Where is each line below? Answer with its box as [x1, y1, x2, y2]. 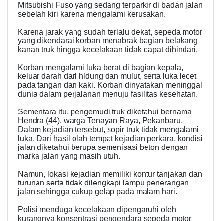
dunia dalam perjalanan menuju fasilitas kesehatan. [18, 90, 198, 99]
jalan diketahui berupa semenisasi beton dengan [18, 143, 188, 152]
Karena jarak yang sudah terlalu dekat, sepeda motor [18, 28, 202, 37]
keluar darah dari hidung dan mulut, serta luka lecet [18, 72, 196, 81]
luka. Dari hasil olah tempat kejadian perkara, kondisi [18, 134, 203, 143]
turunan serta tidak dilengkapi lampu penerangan [18, 179, 189, 187]
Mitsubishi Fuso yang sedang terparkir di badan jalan [18, 1, 203, 10]
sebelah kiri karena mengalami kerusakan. [18, 10, 166, 19]
